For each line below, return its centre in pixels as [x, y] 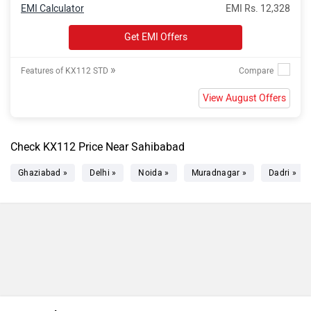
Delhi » [103, 173]
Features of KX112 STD [66, 71]
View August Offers [244, 98]
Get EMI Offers [155, 37]
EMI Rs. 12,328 [258, 9]
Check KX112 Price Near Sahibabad [98, 147]
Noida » [154, 173]
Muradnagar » [219, 173]
